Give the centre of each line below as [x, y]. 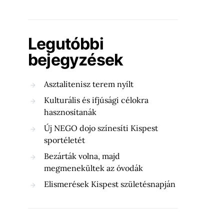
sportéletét [64, 140]
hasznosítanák [70, 112]
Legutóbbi [66, 44]
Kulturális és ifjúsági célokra [96, 100]
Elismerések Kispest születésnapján [110, 184]
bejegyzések [76, 60]
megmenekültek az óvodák [93, 168]
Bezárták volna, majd [82, 156]
